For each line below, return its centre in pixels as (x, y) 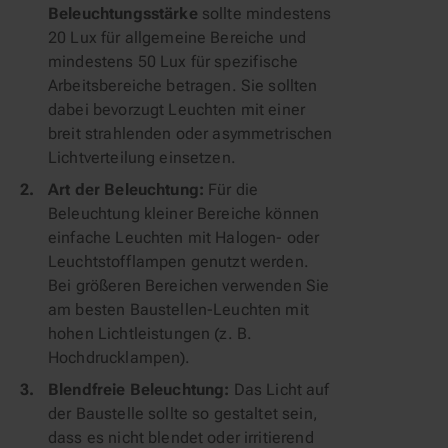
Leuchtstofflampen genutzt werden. (178, 261)
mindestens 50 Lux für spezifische (173, 61)
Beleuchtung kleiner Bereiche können (184, 213)
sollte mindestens (264, 13)
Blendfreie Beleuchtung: (139, 389)
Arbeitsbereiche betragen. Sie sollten (183, 85)
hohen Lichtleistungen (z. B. (150, 333)
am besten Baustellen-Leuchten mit (178, 309)
